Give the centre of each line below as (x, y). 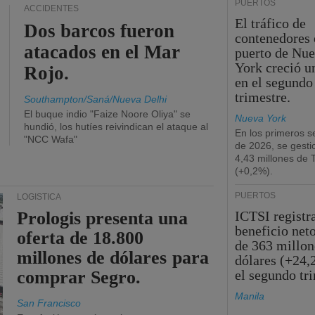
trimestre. (263, 97)
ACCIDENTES (51, 8)
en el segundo (274, 82)
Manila (250, 296)
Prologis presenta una (102, 218)
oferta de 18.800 (81, 238)
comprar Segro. (79, 277)
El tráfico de (271, 23)
